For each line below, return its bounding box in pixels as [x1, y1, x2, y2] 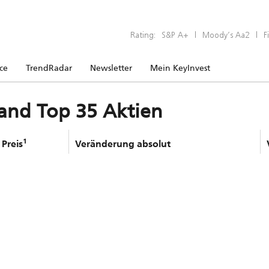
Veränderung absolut [75, 138, 171, 150]
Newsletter [90, 62, 132, 73]
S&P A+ [162, 29, 189, 40]
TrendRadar [26, 62, 72, 73]
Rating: [130, 29, 156, 40]
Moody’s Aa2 [202, 29, 250, 40]
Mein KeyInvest [150, 62, 210, 73]
